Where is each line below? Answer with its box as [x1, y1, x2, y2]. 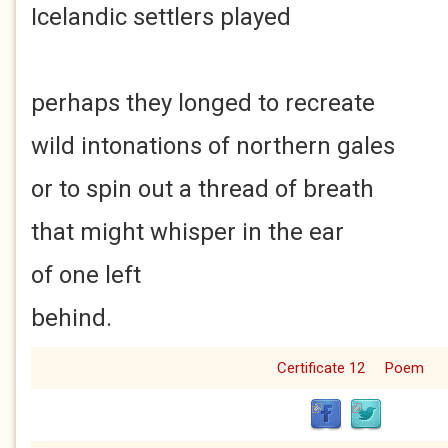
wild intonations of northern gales [31, 132, 395, 160]
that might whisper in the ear [31, 218, 356, 246]
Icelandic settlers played [31, 3, 291, 31]
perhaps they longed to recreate [31, 89, 375, 117]
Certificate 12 [276, 359, 365, 377]
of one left [31, 261, 141, 289]
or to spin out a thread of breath [31, 175, 374, 203]
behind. [31, 304, 112, 332]
